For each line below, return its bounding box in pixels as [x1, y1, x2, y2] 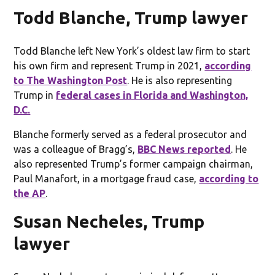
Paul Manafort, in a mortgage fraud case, [14, 172, 199, 184]
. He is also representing [127, 74, 233, 86]
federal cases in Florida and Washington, [56, 89, 249, 101]
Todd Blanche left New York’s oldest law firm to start [14, 45, 250, 56]
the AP [14, 187, 46, 199]
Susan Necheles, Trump [14, 211, 205, 231]
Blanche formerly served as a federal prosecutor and [14, 128, 247, 140]
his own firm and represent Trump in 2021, [14, 60, 205, 71]
